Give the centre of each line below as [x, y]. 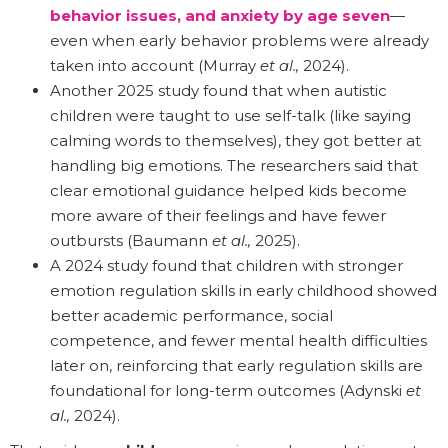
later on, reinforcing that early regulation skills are [236, 365]
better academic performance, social [191, 315]
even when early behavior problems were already [239, 40]
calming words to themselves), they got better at [235, 140]
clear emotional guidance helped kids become [228, 190]
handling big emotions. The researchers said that [234, 165]
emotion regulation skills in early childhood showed [243, 290]
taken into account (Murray [155, 65]
